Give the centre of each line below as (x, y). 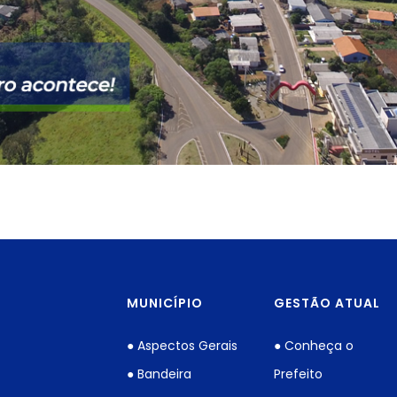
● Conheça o (314, 346)
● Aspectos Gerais (182, 346)
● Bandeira (159, 374)
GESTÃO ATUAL (327, 304)
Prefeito (299, 374)
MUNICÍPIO (165, 304)
